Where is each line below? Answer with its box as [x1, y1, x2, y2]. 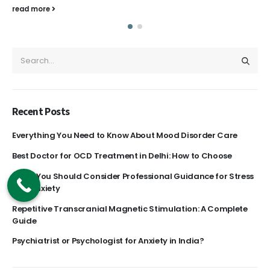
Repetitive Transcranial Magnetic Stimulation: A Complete [12, 202, 248, 215]
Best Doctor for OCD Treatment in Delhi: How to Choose [12, 149, 232, 162]
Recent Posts [12, 105, 70, 119]
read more [12, 4, 52, 14]
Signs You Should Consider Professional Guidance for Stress [12, 170, 254, 182]
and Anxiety [12, 182, 60, 194]
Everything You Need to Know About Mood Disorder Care [12, 130, 239, 142]
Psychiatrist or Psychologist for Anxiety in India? [12, 235, 204, 247]
